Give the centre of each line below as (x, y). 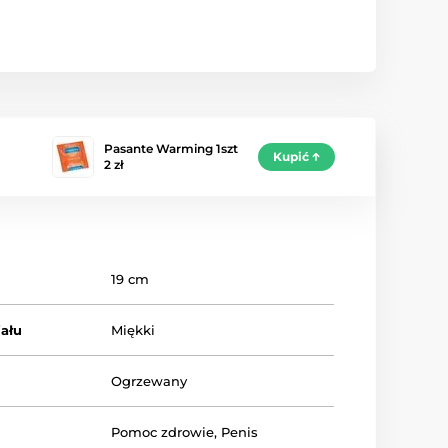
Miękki (133, 329)
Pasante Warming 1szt (171, 148)
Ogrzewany (149, 380)
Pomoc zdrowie (163, 431)
